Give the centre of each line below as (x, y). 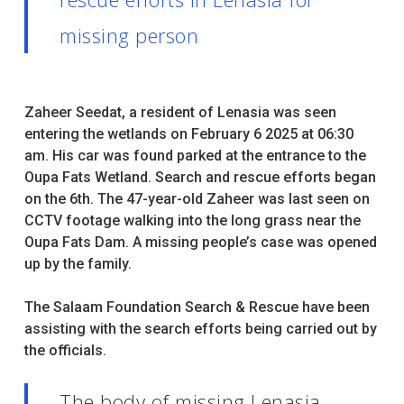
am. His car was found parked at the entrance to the (195, 156)
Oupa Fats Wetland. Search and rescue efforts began (200, 177)
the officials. (67, 350)
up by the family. (79, 264)
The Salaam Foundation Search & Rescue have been (197, 307)
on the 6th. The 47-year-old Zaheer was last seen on (197, 199)
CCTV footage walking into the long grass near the (192, 220)
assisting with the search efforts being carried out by (200, 329)
